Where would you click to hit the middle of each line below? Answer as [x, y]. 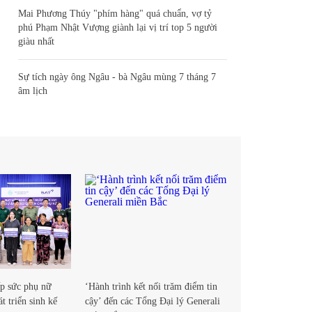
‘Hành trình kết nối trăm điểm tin [151, 286]
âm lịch [33, 91]
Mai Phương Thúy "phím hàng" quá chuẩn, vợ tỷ [115, 14]
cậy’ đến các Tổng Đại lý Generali [153, 301]
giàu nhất [36, 41]
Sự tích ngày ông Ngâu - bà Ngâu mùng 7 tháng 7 [117, 77]
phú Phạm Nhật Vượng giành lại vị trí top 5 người [118, 28]
